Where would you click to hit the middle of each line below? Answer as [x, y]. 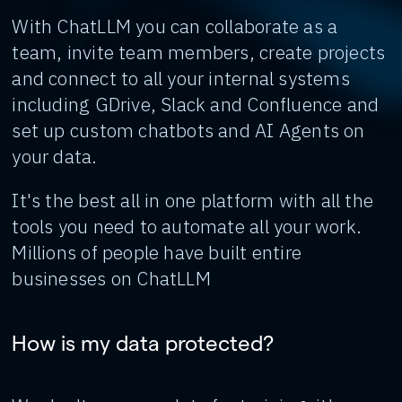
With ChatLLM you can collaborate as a [175, 26]
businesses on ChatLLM [111, 278]
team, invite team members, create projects [199, 52]
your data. [55, 156]
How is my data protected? [143, 342]
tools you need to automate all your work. [187, 226]
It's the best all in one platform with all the [193, 200]
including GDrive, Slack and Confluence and [196, 104]
